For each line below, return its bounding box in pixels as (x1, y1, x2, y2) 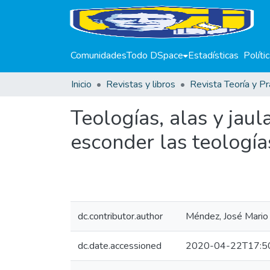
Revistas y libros (106, 78, 175, 91)
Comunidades (71, 49, 127, 62)
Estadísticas (188, 49, 239, 62)
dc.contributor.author (78, 210, 163, 223)
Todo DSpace (127, 49, 183, 62)
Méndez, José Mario (186, 210, 268, 223)
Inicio (71, 78, 92, 91)
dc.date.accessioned (78, 239, 162, 253)
